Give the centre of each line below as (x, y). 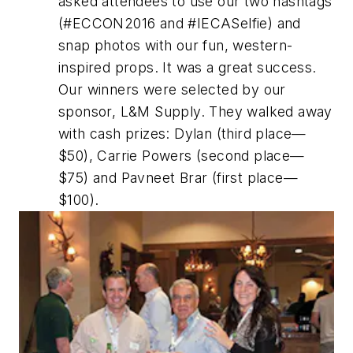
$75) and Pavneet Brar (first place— (178, 177)
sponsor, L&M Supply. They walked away (195, 111)
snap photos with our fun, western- (176, 45)
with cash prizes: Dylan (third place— (182, 133)
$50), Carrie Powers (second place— (182, 155)
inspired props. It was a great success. (188, 67)
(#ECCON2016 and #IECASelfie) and (180, 23)
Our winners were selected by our (172, 89)
